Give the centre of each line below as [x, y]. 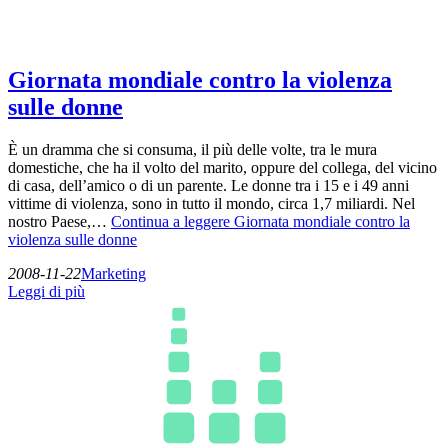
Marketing [113, 273]
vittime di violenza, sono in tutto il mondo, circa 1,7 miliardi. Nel [211, 203]
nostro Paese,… [59, 221]
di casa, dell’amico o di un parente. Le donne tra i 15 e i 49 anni [208, 185]
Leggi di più [46, 291]
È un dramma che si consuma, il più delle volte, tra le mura [192, 149]
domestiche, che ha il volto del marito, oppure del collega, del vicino [222, 167]
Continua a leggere [172, 221]
